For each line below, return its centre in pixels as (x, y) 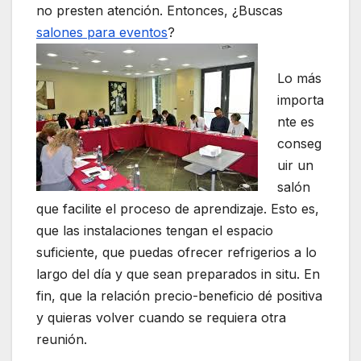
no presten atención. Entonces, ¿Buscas (160, 10)
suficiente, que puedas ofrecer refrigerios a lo (176, 252)
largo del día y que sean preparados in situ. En (178, 274)
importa (301, 100)
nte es (296, 121)
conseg (299, 143)
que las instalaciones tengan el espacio (155, 230)
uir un (295, 165)
